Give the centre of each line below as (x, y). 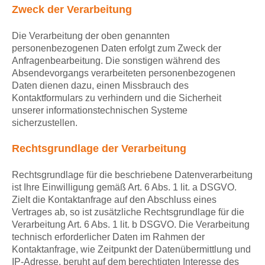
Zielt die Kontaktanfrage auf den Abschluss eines (114, 200)
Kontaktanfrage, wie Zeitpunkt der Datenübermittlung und (131, 250)
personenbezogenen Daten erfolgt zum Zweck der (117, 49)
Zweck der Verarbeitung (72, 10)
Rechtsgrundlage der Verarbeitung (99, 149)
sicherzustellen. (45, 123)
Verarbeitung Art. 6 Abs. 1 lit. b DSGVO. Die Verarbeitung (131, 225)
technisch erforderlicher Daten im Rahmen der (108, 237)
